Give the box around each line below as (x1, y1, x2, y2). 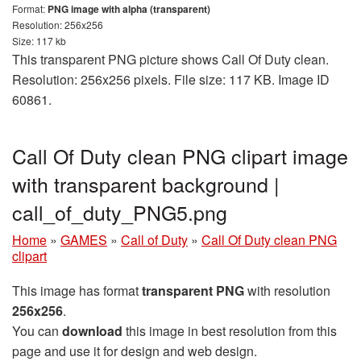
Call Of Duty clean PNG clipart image (12, 141, 348, 170)
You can (12, 322, 62, 340)
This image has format (12, 281, 142, 300)
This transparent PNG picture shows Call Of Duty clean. (12, 50, 329, 68)
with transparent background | (12, 169, 280, 198)
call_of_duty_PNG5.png (12, 197, 227, 226)
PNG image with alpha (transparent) (48, 2, 210, 16)
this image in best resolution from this (122, 322, 337, 340)
